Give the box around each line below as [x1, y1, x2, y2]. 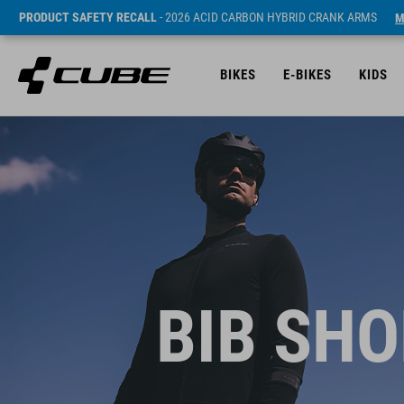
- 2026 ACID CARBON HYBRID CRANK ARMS [157, 10, 377, 24]
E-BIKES [283, 67, 332, 83]
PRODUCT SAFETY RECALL [19, 10, 157, 24]
